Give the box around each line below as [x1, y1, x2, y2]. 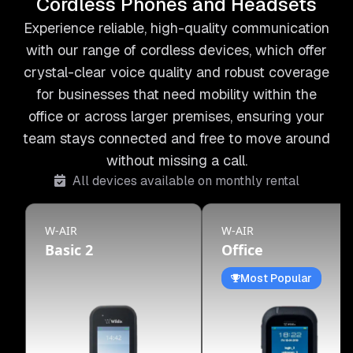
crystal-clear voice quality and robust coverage [24, 62, 329, 81]
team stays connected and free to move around [23, 128, 330, 147]
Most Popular [240, 270, 312, 285]
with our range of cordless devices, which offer [26, 40, 327, 59]
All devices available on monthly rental [72, 172, 299, 189]
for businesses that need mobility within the [36, 84, 317, 103]
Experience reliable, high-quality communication [24, 18, 329, 37]
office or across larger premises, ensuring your [28, 106, 325, 125]
